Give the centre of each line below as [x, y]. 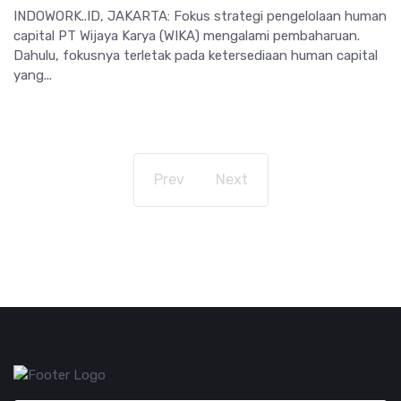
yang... [33, 75]
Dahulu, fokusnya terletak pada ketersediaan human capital [196, 55]
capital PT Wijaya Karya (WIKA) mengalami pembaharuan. [187, 35]
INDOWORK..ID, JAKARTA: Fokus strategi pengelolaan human [200, 16]
